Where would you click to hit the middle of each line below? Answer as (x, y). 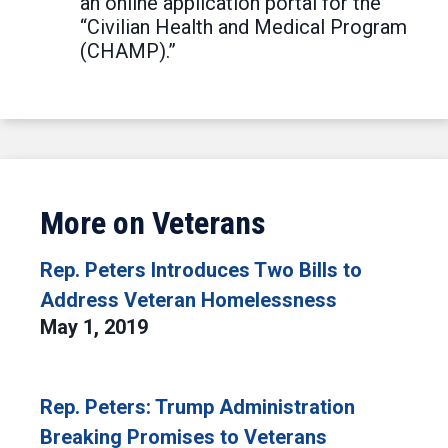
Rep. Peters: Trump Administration (197, 407)
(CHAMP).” (128, 51)
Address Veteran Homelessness (188, 300)
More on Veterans (153, 223)
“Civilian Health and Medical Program (243, 27)
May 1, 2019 (96, 327)
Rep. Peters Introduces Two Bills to (201, 270)
